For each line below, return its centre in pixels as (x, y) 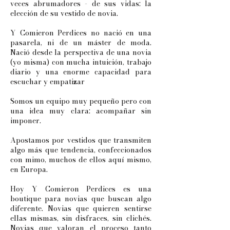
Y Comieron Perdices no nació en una (81, 33)
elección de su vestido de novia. (64, 13)
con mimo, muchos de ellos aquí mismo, (81, 160)
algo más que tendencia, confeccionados (81, 150)
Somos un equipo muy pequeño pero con (81, 101)
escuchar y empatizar (47, 82)
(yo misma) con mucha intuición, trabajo (81, 62)
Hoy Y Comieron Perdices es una (81, 189)
